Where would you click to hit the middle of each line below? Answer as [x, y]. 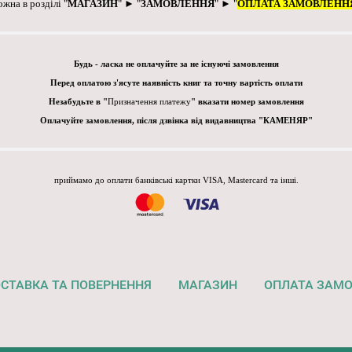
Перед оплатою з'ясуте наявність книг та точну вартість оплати [176, 83]
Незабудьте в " [78, 102]
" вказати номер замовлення [247, 102]
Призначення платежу [149, 102]
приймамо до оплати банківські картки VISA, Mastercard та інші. [176, 181]
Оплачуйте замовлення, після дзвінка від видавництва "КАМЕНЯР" [176, 121]
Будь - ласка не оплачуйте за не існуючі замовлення [176, 64]
